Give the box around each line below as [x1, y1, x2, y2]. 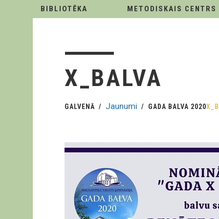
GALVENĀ [65, 103, 95, 110]
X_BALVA [65, 64, 163, 92]
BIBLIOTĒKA [41, 4, 88, 13]
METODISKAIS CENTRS [127, 4, 217, 13]
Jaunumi [106, 101, 137, 111]
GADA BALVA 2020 [148, 103, 206, 110]
